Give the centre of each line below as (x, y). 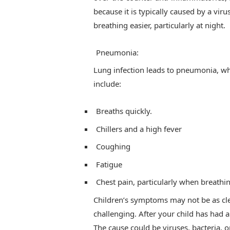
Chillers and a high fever (139, 129)
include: (107, 84)
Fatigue (109, 164)
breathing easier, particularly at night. (159, 25)
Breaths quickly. (124, 111)
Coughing (113, 147)
